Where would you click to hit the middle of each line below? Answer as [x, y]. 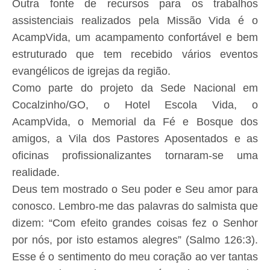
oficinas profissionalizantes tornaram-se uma [135, 156]
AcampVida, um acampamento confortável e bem [135, 38]
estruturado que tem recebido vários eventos [135, 55]
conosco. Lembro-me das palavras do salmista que [135, 206]
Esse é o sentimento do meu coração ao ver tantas [135, 257]
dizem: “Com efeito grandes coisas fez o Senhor [135, 223]
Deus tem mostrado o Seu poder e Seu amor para [135, 190]
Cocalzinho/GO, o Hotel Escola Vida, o [135, 105]
